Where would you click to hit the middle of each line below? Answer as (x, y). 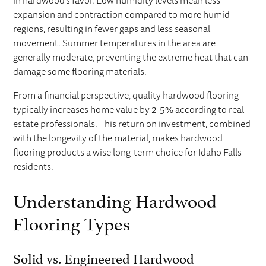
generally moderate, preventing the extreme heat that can (131, 57)
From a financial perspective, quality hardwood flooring (126, 95)
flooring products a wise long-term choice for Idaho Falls (128, 152)
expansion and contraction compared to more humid (122, 15)
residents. (34, 167)
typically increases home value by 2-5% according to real (129, 110)
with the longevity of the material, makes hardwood (118, 138)
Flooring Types (72, 221)
